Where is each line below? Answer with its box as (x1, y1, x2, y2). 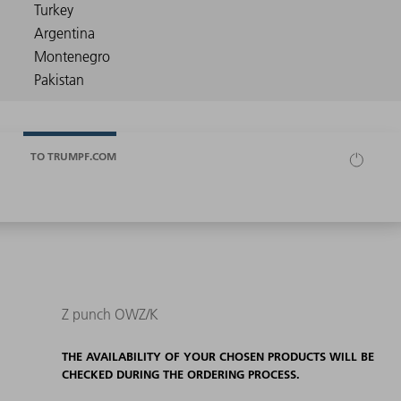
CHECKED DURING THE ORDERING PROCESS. (61, 367, 300, 382)
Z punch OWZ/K (61, 305, 158, 324)
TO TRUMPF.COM (30, 149, 116, 163)
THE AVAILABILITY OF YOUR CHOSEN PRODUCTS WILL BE (61, 349, 374, 364)
